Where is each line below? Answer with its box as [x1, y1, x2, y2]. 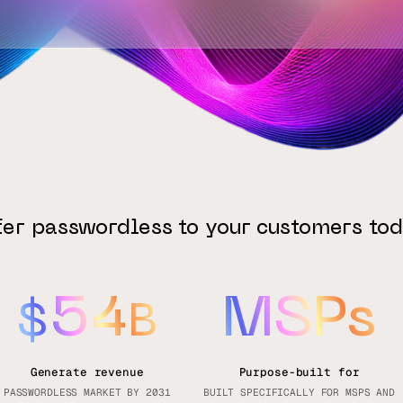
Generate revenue [30, 363, 144, 380]
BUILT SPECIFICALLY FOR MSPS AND [202, 385, 396, 399]
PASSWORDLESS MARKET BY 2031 [3, 385, 171, 399]
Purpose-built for [238, 363, 360, 380]
